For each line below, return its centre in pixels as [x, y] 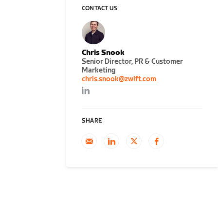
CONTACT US [100, 9]
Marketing [99, 70]
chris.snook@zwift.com [119, 79]
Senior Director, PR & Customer [132, 62]
